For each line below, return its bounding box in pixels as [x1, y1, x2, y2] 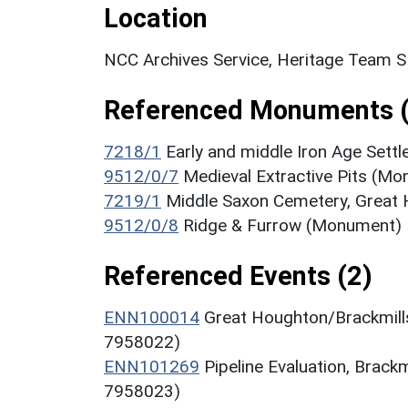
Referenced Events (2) [104, 260, 372, 291]
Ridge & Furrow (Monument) [183, 214, 402, 236]
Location [104, 2, 208, 34]
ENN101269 [104, 355, 199, 377]
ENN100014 [104, 306, 199, 328]
